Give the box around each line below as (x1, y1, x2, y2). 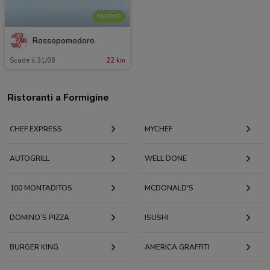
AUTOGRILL (10, 153, 49, 163)
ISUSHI (145, 212, 169, 222)
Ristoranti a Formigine (7, 90, 109, 104)
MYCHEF (145, 124, 172, 134)
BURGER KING (10, 242, 58, 252)
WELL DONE (145, 153, 187, 163)
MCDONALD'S (145, 183, 193, 193)
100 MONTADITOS (10, 183, 72, 193)
